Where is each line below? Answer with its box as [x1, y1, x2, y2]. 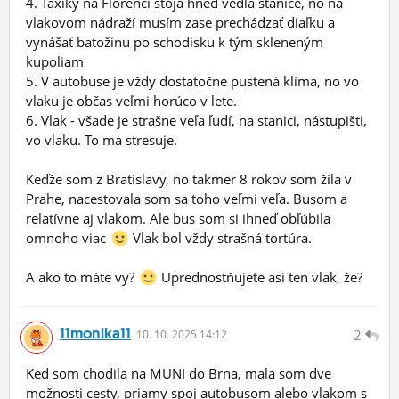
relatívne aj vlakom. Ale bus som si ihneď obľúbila [26, 208, 330, 227]
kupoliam [26, 52, 84, 70]
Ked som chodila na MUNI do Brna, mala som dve [26, 363, 331, 382]
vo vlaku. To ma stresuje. [26, 130, 177, 149]
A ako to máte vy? [26, 267, 138, 286]
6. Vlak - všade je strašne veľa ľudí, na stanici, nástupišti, [26, 110, 367, 129]
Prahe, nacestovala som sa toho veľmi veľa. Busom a [26, 189, 347, 208]
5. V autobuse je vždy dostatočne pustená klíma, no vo [26, 71, 359, 90]
